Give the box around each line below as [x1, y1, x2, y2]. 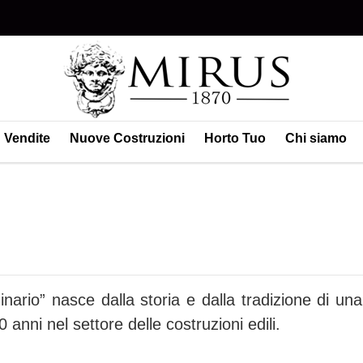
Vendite [4, 131, 50, 145]
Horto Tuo [204, 131, 266, 145]
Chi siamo [285, 131, 347, 145]
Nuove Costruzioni [70, 131, 185, 145]
